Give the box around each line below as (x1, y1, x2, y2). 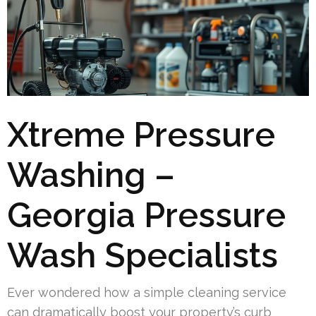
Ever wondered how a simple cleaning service (7, 284, 286, 300)
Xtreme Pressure (7, 114, 275, 154)
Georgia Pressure (7, 195, 286, 235)
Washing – (7, 154, 175, 195)
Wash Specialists (7, 235, 278, 275)
